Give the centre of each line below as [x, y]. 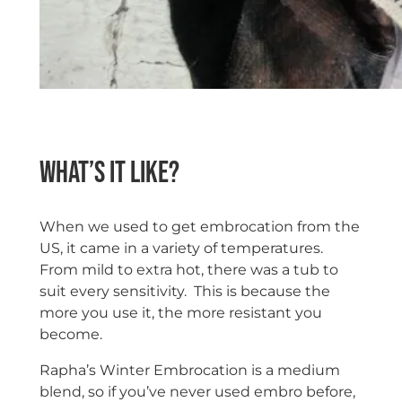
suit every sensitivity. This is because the [184, 291]
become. [70, 334]
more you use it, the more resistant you [180, 312]
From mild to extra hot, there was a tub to [188, 269]
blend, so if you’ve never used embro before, [197, 391]
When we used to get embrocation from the [199, 226]
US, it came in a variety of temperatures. [183, 248]
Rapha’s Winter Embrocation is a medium [189, 370]
